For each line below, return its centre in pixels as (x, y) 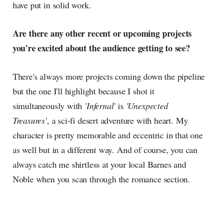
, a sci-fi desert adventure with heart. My (117, 120)
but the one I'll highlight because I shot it (83, 91)
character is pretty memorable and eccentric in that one (108, 135)
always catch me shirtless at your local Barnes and (99, 164)
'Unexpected (147, 106)
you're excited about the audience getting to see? (101, 48)
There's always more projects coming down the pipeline (109, 77)
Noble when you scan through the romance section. (101, 179)
